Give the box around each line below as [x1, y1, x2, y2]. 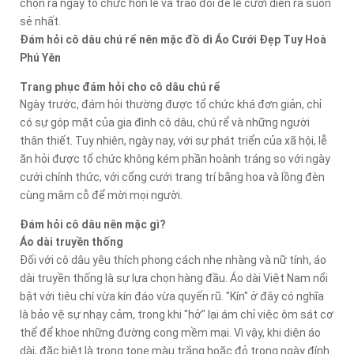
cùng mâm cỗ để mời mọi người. [20, 189, 183, 202]
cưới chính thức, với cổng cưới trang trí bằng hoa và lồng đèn [20, 171, 325, 184]
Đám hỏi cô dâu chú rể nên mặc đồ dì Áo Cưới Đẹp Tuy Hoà [20, 33, 326, 47]
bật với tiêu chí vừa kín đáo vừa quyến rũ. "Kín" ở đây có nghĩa [20, 290, 324, 303]
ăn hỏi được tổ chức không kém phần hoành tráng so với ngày [20, 153, 330, 166]
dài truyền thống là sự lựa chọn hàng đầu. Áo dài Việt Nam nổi [20, 272, 328, 285]
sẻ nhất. [20, 15, 61, 28]
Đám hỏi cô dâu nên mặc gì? [20, 218, 166, 232]
